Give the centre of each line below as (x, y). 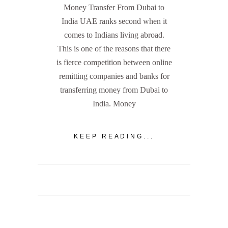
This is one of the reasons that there (114, 49)
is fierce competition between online (114, 63)
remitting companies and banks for (114, 76)
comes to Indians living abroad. (114, 35)
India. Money (114, 104)
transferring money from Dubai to (114, 90)
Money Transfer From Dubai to (114, 8)
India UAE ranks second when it (114, 21)
